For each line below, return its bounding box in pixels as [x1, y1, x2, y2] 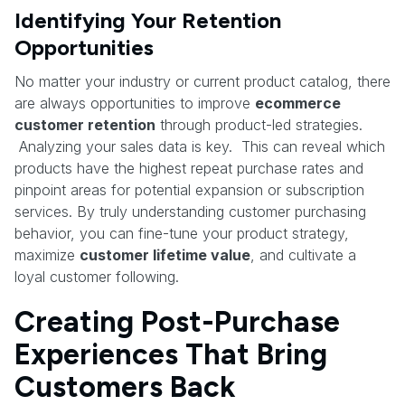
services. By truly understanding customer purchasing [14, 202, 366, 221]
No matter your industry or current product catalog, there [14, 71, 391, 90]
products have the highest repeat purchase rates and [14, 158, 363, 177]
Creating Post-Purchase [14, 304, 340, 339]
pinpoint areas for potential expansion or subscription [14, 180, 364, 199]
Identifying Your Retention [14, 6, 281, 33]
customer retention [14, 115, 155, 134]
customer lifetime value [80, 245, 250, 264]
